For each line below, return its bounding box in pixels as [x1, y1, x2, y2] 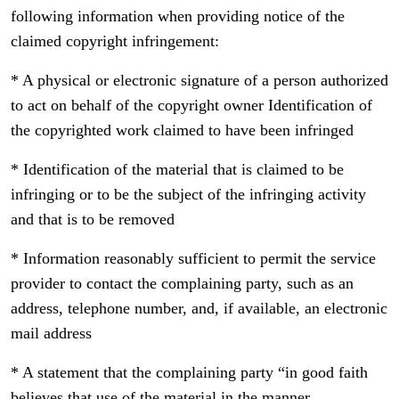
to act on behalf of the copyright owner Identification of [11, 96, 372, 114]
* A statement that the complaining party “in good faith [11, 363, 368, 381]
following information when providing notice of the [11, 7, 345, 25]
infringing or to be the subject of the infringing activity [11, 185, 366, 203]
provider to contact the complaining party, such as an [11, 274, 354, 292]
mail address [11, 324, 92, 342]
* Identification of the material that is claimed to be [11, 160, 344, 178]
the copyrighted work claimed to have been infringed [11, 121, 354, 139]
